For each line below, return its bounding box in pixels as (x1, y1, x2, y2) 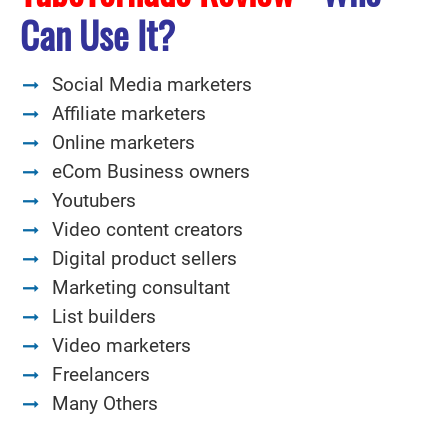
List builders (52, 305, 156, 328)
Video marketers (52, 334, 191, 357)
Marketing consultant (52, 276, 230, 299)
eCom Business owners (52, 160, 250, 183)
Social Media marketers (52, 73, 252, 96)
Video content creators (52, 218, 243, 241)
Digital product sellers (52, 247, 237, 270)
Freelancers (52, 363, 150, 386)
